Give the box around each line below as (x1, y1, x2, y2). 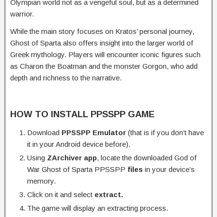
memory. (27, 176, 56, 185)
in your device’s (143, 165, 195, 173)
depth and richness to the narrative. (10, 73, 122, 82)
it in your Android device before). (27, 139, 130, 148)
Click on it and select (27, 190, 94, 199)
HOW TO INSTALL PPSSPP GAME (10, 108, 155, 119)
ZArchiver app (47, 153, 97, 162)
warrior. (10, 9, 34, 18)
